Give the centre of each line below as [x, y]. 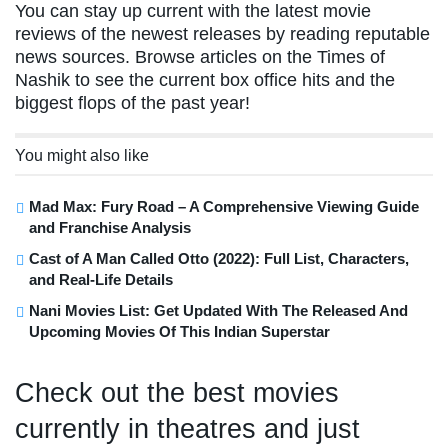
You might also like [82, 156]
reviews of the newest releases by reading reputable [222, 34]
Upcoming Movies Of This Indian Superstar [179, 332]
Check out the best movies [177, 393]
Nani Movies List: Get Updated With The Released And [218, 311]
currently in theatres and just [187, 429]
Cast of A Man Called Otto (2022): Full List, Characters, [219, 259]
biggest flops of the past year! [132, 103]
